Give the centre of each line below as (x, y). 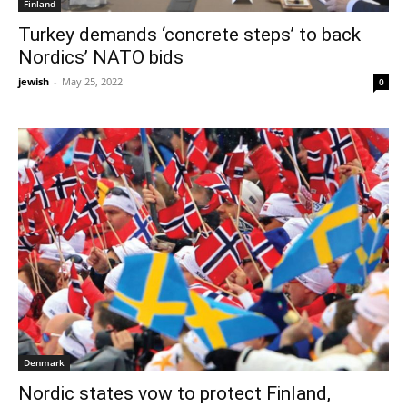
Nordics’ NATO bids (101, 58)
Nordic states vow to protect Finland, (174, 393)
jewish (34, 82)
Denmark (44, 362)
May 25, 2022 (92, 82)
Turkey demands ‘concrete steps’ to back (189, 35)
